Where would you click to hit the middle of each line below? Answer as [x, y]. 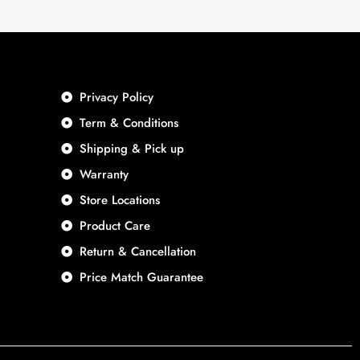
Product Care [115, 225]
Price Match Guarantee [141, 277]
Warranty [104, 174]
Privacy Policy [116, 97]
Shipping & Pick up [131, 148]
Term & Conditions [129, 123]
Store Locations [119, 200]
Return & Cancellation [137, 251]
